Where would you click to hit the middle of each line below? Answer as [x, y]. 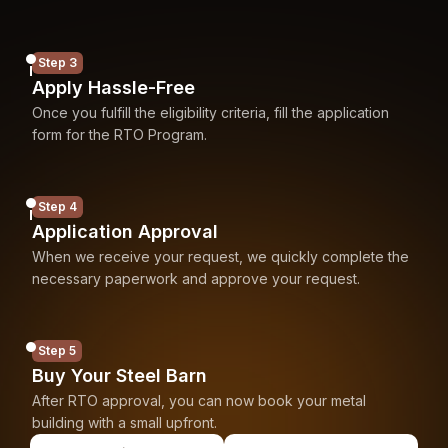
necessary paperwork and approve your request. [196, 278]
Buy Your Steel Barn [119, 375]
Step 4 [57, 206]
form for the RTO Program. [119, 134]
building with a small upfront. [124, 422]
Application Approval [125, 231]
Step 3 [57, 62]
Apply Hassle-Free [113, 87]
